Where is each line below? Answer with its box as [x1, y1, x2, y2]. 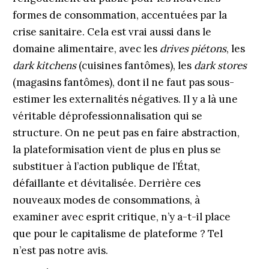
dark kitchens [12, 59, 76, 72]
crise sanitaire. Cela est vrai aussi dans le [12, 25, 211, 38]
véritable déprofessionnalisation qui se [12, 109, 202, 122]
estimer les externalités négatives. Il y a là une [12, 92, 238, 106]
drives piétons [159, 42, 226, 55]
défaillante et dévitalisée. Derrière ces [12, 177, 201, 190]
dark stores [193, 59, 247, 72]
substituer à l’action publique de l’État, [12, 160, 200, 173]
